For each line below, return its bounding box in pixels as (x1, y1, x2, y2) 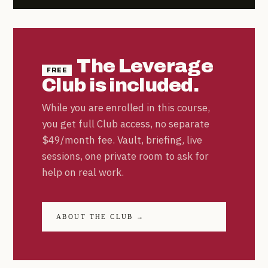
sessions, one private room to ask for (42, 149, 209, 163)
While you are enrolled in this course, (42, 100, 210, 114)
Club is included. (42, 74, 199, 96)
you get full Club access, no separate (42, 117, 209, 130)
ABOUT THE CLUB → (56, 212, 145, 220)
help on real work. (42, 165, 124, 179)
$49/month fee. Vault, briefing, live (42, 133, 202, 147)
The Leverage (77, 55, 213, 77)
